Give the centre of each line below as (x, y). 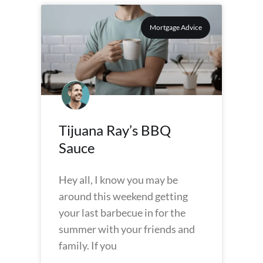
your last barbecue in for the (122, 213)
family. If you (88, 245)
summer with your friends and (127, 229)
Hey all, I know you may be (118, 180)
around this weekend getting (123, 196)
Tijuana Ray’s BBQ (115, 130)
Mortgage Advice (176, 28)
